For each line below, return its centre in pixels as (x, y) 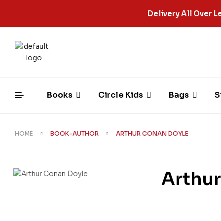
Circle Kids (120, 95)
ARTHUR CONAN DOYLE (152, 133)
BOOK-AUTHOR (74, 133)
